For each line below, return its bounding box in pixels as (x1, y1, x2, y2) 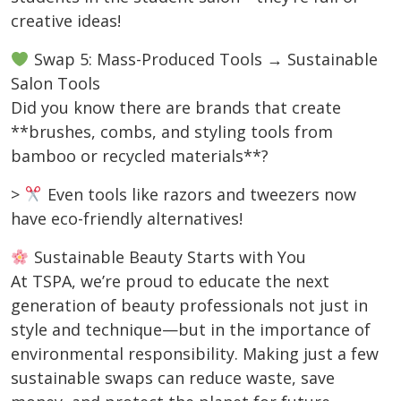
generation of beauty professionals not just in (11, 294, 368, 317)
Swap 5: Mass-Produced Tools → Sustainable (29, 48, 378, 71)
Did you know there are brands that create (11, 97, 341, 119)
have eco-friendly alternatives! (11, 208, 243, 230)
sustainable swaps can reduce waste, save (11, 367, 335, 389)
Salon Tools (11, 73, 100, 95)
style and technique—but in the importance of (11, 319, 371, 341)
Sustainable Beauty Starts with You (29, 246, 306, 269)
